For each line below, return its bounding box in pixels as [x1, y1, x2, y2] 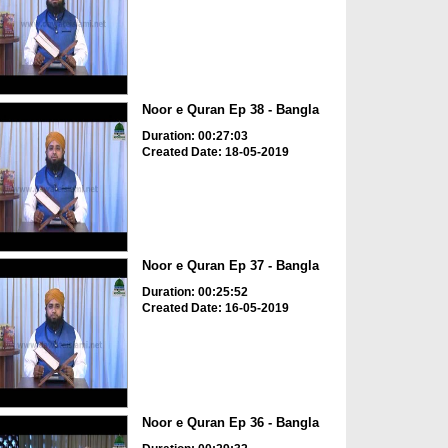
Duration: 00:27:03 [141, 128, 248, 143]
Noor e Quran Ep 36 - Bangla [141, 414, 319, 430]
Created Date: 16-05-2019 [141, 301, 289, 316]
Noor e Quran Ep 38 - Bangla [141, 101, 319, 117]
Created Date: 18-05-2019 [141, 144, 289, 159]
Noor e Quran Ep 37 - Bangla [141, 258, 319, 274]
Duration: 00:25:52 [141, 285, 248, 300]
